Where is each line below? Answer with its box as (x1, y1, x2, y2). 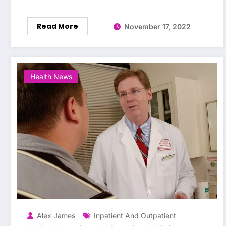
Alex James (37, 211, 75, 220)
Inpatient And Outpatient (94, 211, 176, 220)
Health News (30, 72, 72, 81)
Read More (37, 21, 78, 32)
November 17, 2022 (124, 22, 191, 31)
